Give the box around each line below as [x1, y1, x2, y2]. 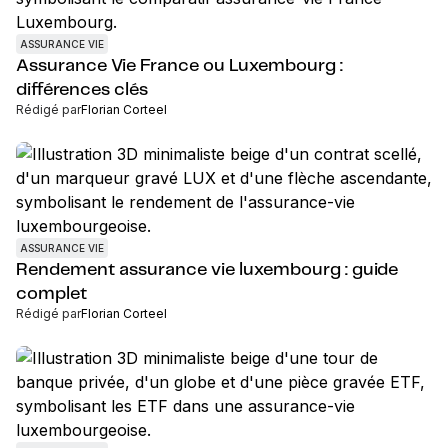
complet [16, 285, 87, 303]
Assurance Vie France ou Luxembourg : [16, 57, 343, 75]
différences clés [16, 81, 148, 99]
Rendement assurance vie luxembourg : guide [16, 261, 398, 279]
